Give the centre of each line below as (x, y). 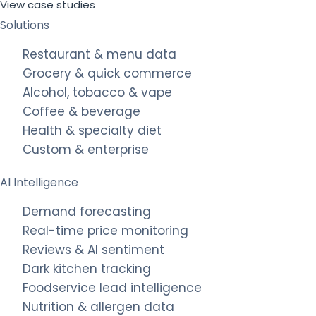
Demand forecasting (87, 212)
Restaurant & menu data (99, 54)
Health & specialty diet (92, 130)
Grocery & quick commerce (107, 73)
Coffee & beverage (81, 111)
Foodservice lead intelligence (112, 288)
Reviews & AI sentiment (93, 250)
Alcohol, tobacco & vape (97, 92)
